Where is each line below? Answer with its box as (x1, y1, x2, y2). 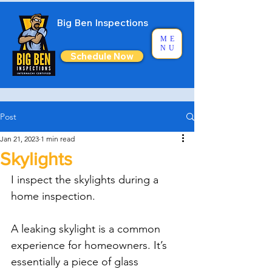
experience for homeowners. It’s (11, 239, 170, 252)
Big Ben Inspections (56, 16, 148, 29)
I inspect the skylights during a (11, 173, 161, 186)
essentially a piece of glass (11, 255, 141, 268)
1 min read (41, 134, 75, 143)
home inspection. (11, 189, 95, 203)
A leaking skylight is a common (11, 222, 163, 236)
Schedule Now (70, 50, 134, 62)
